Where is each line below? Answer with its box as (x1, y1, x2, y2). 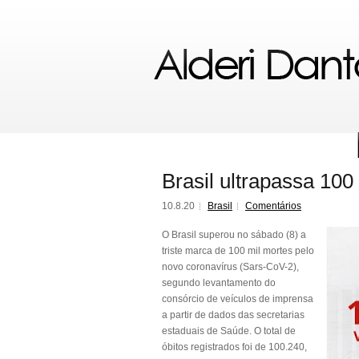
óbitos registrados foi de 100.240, (162, 341, 307, 353)
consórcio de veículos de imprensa (162, 293, 313, 305)
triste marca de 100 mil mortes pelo (162, 245, 314, 256)
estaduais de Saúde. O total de (162, 325, 296, 337)
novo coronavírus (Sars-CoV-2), (162, 261, 299, 272)
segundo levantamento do (162, 277, 276, 288)
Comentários (245, 200, 301, 212)
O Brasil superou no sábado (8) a (162, 229, 306, 240)
